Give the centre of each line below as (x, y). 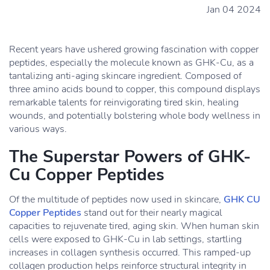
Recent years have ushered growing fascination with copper (134, 49)
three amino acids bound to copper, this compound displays (135, 89)
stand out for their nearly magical (152, 213)
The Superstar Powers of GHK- (130, 157)
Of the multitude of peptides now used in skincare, (116, 199)
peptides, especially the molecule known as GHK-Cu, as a (131, 63)
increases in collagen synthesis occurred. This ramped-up (130, 253)
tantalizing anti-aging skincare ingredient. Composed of (125, 76)
